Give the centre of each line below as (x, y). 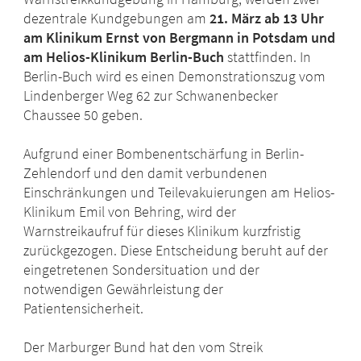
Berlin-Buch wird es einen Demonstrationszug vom (175, 77)
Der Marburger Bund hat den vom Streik (143, 347)
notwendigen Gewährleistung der (124, 289)
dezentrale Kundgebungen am (117, 19)
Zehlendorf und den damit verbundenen (146, 173)
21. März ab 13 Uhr (267, 19)
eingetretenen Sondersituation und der (142, 270)
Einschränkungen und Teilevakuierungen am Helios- (179, 193)
